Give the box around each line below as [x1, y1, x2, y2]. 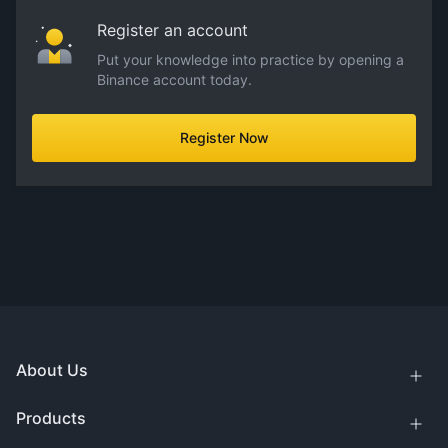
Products [16, 408, 86, 428]
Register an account [97, 20, 248, 40]
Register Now [179, 129, 269, 146]
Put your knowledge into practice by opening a [97, 51, 404, 68]
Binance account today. [97, 71, 252, 88]
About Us [16, 360, 88, 380]
